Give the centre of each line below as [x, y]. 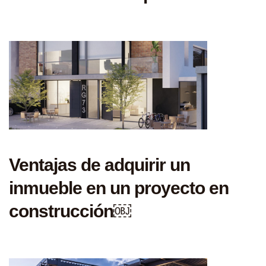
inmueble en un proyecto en [119, 188]
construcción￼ [70, 211]
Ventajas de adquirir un [99, 164]
